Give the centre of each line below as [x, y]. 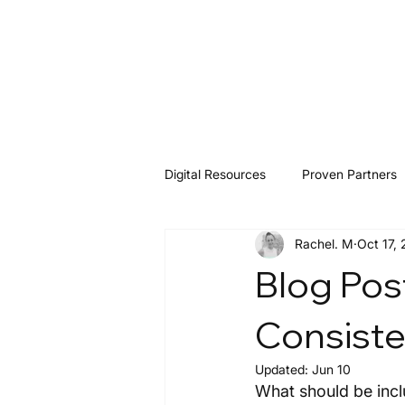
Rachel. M [324, 244]
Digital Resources [215, 174]
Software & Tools [250, 247]
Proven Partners [349, 174]
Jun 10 [331, 369]
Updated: [283, 369]
